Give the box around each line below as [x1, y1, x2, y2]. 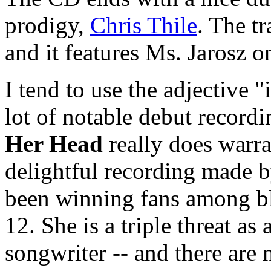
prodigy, [5, 11, 90, 38]
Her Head [5, 130, 103, 157]
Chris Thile [90, 11, 197, 38]
